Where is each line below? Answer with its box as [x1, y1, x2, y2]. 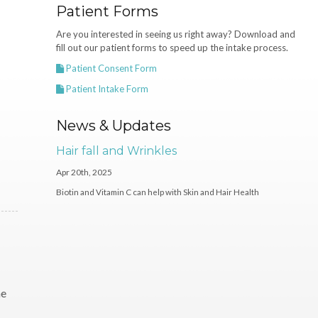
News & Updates [55, 117, 171, 134]
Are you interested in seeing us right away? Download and [55, 28, 295, 40]
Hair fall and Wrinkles [55, 144, 177, 158]
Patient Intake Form [63, 83, 148, 94]
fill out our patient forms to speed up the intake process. [55, 42, 288, 53]
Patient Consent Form [63, 62, 157, 74]
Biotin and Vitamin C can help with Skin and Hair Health [55, 187, 259, 197]
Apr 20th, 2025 [55, 167, 112, 177]
